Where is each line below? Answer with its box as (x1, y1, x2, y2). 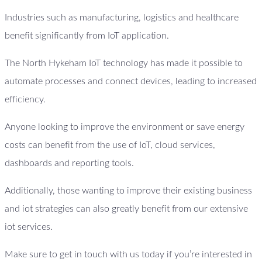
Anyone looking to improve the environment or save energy (5, 122, 244, 132)
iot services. (5, 222, 53, 232)
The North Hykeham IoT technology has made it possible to (5, 58, 243, 68)
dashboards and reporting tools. (5, 158, 134, 168)
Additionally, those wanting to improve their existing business (5, 186, 252, 196)
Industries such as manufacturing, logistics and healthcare (5, 13, 239, 23)
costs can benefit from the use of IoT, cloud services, (5, 140, 215, 150)
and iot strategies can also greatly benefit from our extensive (5, 204, 248, 214)
